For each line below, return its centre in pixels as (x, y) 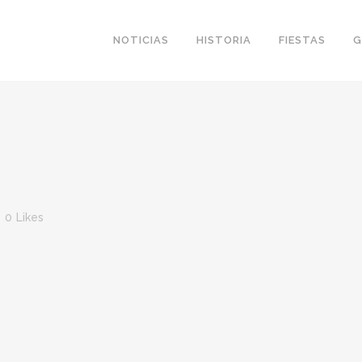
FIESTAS (302, 40)
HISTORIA (224, 40)
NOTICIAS (141, 40)
